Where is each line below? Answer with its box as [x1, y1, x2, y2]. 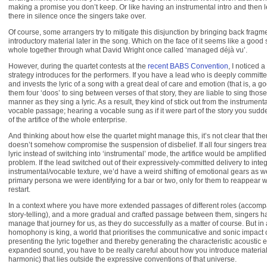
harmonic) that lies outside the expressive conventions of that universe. [8, 255, 237, 263]
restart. [8, 185, 30, 194]
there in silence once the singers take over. [8, 12, 146, 20]
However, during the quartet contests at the [8, 62, 148, 70]
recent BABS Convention [148, 62, 228, 70]
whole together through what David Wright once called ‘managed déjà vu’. [8, 46, 247, 54]
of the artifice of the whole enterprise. [8, 116, 127, 124]
